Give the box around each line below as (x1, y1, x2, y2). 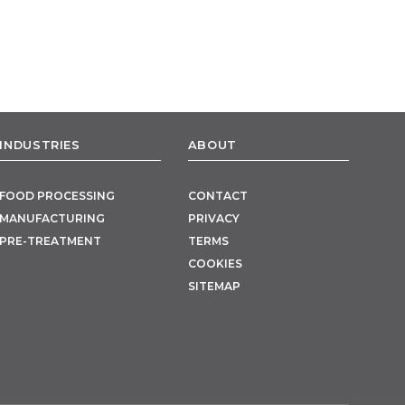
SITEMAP (187, 279, 240, 294)
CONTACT (187, 189, 248, 203)
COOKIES (187, 257, 242, 271)
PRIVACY (187, 212, 240, 226)
